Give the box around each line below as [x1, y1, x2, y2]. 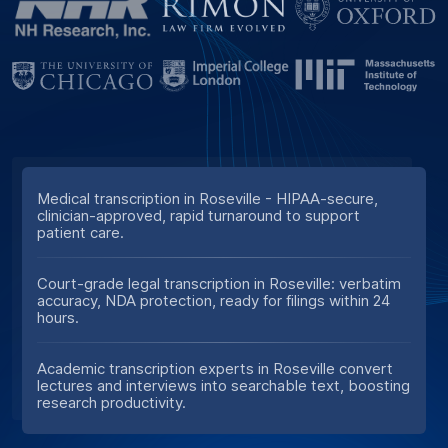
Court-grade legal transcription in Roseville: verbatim [37, 273, 401, 293]
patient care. [37, 222, 124, 242]
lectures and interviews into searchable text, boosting [37, 375, 410, 395]
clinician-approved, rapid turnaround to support [37, 205, 360, 225]
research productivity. [37, 392, 186, 412]
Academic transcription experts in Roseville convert [37, 358, 393, 378]
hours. [37, 307, 79, 327]
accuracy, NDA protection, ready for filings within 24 [37, 290, 390, 310]
